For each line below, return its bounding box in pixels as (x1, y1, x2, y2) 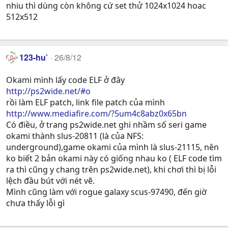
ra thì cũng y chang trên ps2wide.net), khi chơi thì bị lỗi (6, 163, 216, 175)
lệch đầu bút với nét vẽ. (6, 175, 95, 186)
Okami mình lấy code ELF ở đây (6, 74, 125, 85)
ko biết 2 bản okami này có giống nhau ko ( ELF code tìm (6, 152, 222, 164)
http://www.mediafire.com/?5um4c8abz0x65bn (6, 107, 187, 119)
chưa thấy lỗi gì (6, 197, 65, 209)
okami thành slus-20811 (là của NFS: (6, 130, 144, 141)
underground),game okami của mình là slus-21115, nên (6, 141, 219, 153)
